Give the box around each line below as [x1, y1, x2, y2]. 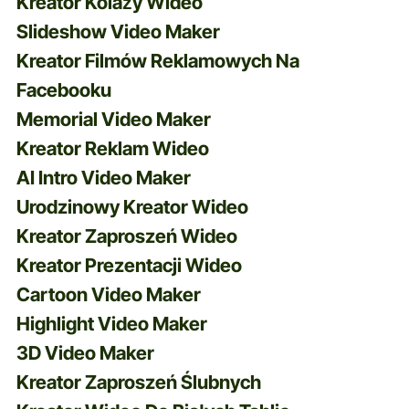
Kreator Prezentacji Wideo [16, 253, 242, 277]
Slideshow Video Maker [16, 19, 220, 43]
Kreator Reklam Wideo [16, 136, 209, 160]
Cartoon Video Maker [16, 282, 201, 306]
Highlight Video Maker [16, 311, 207, 335]
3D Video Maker [16, 341, 154, 364]
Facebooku [16, 78, 111, 101]
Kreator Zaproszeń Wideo [16, 224, 237, 247]
